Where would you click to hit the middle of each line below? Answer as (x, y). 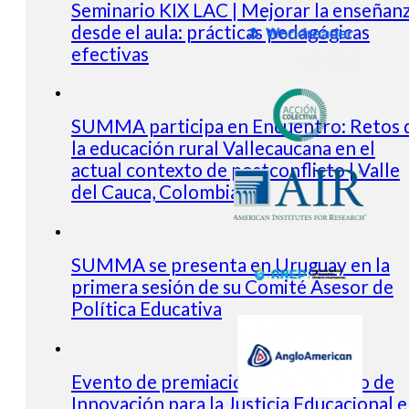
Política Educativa (147, 309)
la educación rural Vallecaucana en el (223, 148)
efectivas (110, 53)
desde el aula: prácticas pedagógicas (220, 31)
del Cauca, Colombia (155, 192)
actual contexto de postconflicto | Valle (236, 170)
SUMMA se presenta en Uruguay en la (231, 265)
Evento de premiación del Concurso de (233, 381)
